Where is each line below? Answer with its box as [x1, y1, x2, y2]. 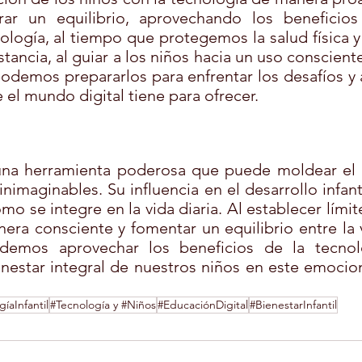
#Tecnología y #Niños [50, 297, 156, 313]
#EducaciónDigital [158, 297, 248, 313]
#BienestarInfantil [250, 297, 337, 313]
